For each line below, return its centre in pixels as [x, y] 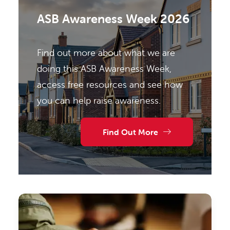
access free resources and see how [110, 84]
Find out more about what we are [106, 53]
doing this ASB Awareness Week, [104, 69]
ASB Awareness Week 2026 [113, 19]
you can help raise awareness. [99, 100]
